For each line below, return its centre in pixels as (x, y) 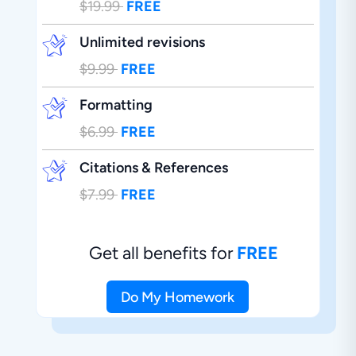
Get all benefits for (163, 253)
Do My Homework (178, 297)
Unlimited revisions (142, 43)
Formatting (116, 105)
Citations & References (153, 168)
